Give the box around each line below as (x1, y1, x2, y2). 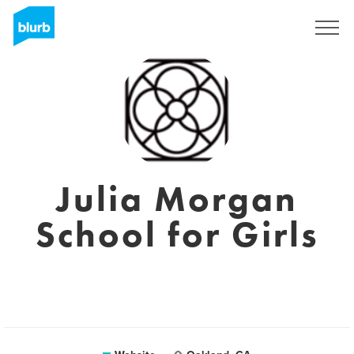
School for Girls (35, 212, 319, 258)
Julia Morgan (56, 176, 298, 222)
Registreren (232, 21, 283, 34)
